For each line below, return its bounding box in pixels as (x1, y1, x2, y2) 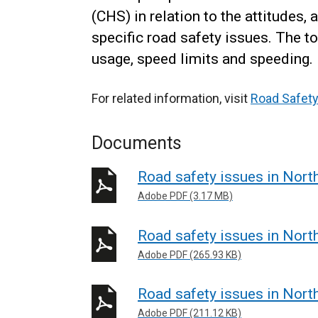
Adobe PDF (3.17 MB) (138, 190, 233, 202)
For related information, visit (92, 91, 251, 106)
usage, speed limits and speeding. (92, 50, 313, 67)
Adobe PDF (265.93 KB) (138, 248, 241, 261)
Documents (92, 133, 182, 153)
